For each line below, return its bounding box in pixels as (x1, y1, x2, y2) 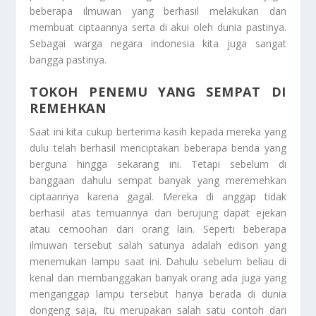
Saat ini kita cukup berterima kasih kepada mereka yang (30, 124, 286, 138)
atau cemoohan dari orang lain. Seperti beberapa (30, 221, 286, 236)
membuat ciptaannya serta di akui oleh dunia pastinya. (30, 20, 286, 35)
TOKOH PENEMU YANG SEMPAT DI (30, 83, 286, 100)
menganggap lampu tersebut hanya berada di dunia (30, 286, 286, 300)
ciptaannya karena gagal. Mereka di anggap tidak (30, 189, 286, 203)
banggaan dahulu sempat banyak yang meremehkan (30, 173, 286, 187)
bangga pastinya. (30, 53, 107, 67)
